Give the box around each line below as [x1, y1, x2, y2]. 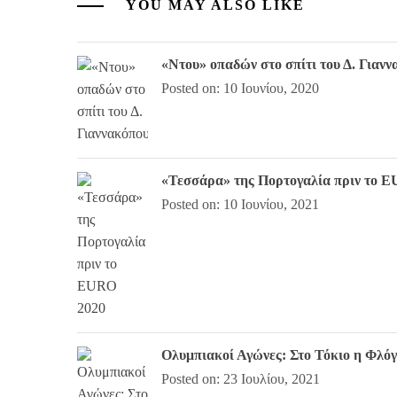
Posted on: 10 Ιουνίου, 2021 [161, 196, 319, 212]
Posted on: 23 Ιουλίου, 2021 [161, 370, 320, 386]
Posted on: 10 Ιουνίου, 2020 [161, 80, 319, 96]
